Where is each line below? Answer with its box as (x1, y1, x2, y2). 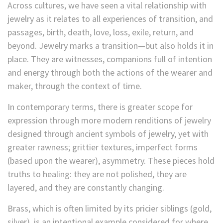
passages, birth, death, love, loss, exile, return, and (7, 26, 194, 38)
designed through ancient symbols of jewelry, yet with (7, 127, 209, 139)
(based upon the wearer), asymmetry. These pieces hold (7, 154, 215, 166)
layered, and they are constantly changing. (7, 181, 164, 193)
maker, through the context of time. (7, 80, 142, 92)
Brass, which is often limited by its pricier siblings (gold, (7, 202, 212, 214)
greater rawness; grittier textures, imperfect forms (7, 141, 198, 153)
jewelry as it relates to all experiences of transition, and (7, 12, 213, 24)
